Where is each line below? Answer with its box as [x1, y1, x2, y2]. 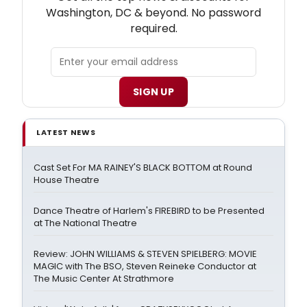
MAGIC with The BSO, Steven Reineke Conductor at [34, 259, 256, 273]
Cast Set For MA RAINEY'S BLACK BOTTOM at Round [34, 160, 252, 174]
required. [130, 20, 177, 36]
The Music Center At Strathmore [34, 271, 174, 285]
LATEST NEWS [36, 126, 96, 138]
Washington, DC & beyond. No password [46, 4, 261, 21]
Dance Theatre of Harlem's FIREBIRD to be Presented [34, 204, 265, 217]
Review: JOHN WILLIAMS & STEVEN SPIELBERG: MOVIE [34, 247, 257, 260]
